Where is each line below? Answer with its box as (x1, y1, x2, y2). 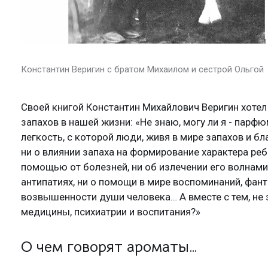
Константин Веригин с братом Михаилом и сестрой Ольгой (21, 63, 264, 75)
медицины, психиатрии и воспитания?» (21, 205, 200, 218)
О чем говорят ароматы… (21, 237, 197, 256)
